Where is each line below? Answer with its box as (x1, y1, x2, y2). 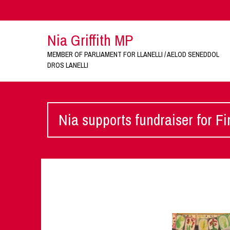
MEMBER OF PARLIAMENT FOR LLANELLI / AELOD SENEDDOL (47, 50, 219, 59)
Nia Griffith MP (47, 30, 133, 50)
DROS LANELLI (47, 61, 88, 70)
